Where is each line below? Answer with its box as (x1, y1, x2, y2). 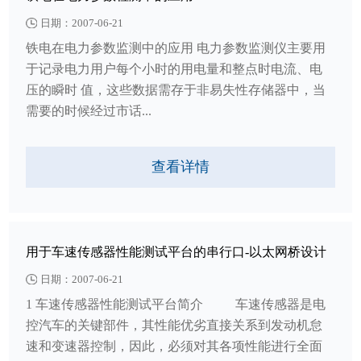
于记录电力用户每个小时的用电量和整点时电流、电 (26, 61, 323, 76)
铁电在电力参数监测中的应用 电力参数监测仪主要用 (26, 40, 326, 55)
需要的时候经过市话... (26, 103, 152, 118)
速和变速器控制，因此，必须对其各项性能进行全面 (26, 338, 323, 353)
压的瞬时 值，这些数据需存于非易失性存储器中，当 (26, 82, 326, 97)
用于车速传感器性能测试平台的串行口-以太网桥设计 (26, 245, 327, 259)
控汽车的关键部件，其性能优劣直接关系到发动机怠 (26, 317, 323, 332)
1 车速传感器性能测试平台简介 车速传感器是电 (26, 297, 326, 311)
